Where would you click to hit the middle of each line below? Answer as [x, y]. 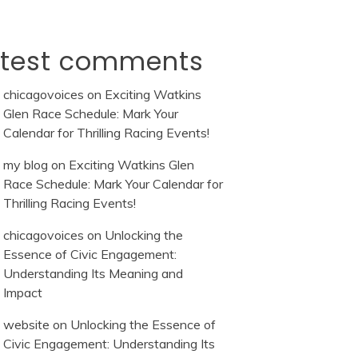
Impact [23, 293]
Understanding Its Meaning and [93, 274]
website [26, 325]
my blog [26, 165]
